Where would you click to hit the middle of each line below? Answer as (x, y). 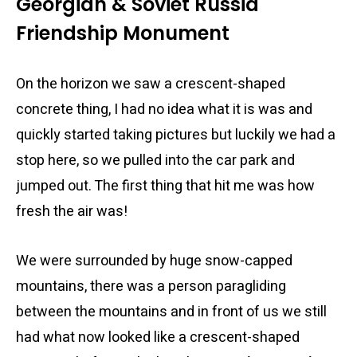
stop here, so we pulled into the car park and (155, 161)
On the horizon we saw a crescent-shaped (151, 84)
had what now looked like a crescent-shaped (158, 337)
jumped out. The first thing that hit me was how (165, 186)
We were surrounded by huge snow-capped (154, 261)
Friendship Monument (123, 33)
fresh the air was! (72, 212)
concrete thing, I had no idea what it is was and (164, 110)
